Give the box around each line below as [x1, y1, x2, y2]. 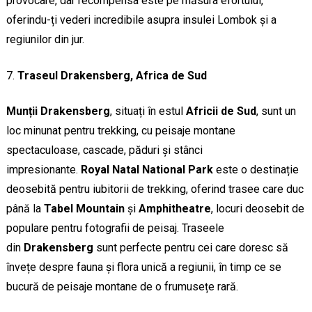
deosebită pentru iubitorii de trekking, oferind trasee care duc [6, 182, 304, 196]
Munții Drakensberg [6, 104, 110, 118]
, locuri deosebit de [210, 202, 304, 216]
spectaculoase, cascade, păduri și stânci [6, 143, 203, 157]
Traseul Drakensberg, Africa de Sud [17, 69, 207, 83]
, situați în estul [109, 104, 186, 118]
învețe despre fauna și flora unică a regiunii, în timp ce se [6, 260, 281, 274]
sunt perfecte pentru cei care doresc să [93, 241, 288, 255]
